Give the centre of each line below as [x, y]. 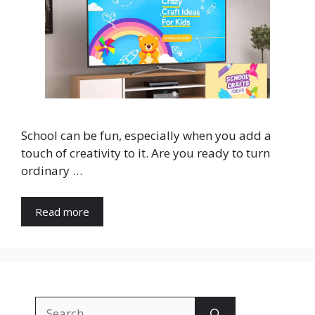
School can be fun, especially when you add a [146, 135]
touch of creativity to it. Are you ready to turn [146, 153]
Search [53, 305]
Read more [62, 212]
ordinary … [52, 170]
